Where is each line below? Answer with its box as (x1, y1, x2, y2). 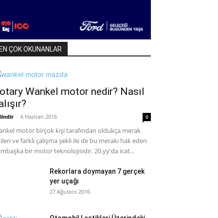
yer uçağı (50, 177, 79, 185)
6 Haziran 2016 (20, 113, 57, 120)
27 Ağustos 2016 (50, 188, 90, 195)
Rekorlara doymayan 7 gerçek (50, 167, 145, 175)
